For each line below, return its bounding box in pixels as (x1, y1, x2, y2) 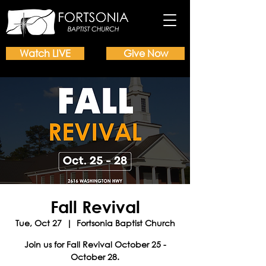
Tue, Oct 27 (15, 217, 62, 229)
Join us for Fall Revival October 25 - (24, 239, 166, 250)
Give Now (123, 47, 168, 59)
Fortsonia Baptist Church (76, 217, 175, 229)
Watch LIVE (20, 47, 71, 59)
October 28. (71, 251, 119, 262)
